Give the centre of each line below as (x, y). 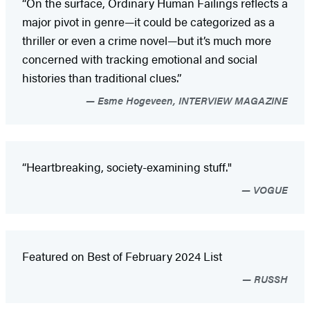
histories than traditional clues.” (102, 77)
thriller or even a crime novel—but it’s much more (147, 40)
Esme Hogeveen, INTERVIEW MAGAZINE (191, 100)
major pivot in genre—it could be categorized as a (148, 21)
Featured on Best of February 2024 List (122, 256)
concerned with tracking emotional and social (140, 58)
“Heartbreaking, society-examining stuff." (127, 166)
